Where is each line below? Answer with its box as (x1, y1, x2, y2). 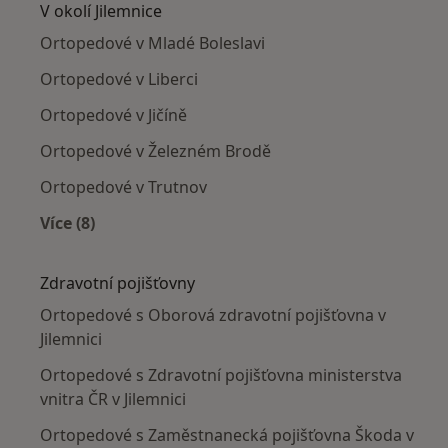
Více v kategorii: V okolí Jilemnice (66, 234, 329, 257)
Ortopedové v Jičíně (40, 103, 187, 126)
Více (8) (40, 211, 95, 234)
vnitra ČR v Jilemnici (40, 387, 186, 410)
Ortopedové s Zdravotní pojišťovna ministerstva (40, 363, 402, 386)
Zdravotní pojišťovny (40, 271, 195, 294)
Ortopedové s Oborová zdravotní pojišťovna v (40, 303, 386, 326)
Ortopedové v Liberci (40, 67, 198, 90)
